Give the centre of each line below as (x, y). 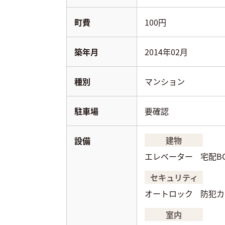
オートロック (169, 193)
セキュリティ (174, 177)
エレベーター (169, 156)
